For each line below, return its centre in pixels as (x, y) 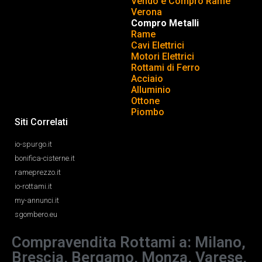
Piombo (148, 112)
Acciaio (147, 79)
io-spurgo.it (33, 144)
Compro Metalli (165, 23)
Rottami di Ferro (166, 68)
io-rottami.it (33, 186)
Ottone (145, 101)
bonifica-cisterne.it (45, 158)
